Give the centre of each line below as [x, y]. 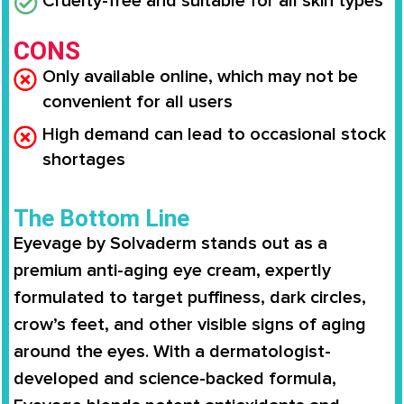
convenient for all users [138, 101]
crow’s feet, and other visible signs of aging [190, 324]
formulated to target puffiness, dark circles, [190, 297]
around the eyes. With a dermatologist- [172, 351]
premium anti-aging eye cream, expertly [172, 270]
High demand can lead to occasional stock [214, 134]
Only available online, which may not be [200, 76]
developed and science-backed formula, [175, 378]
